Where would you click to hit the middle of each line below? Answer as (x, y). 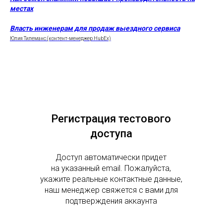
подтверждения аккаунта (111, 201)
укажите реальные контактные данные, (111, 179)
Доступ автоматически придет (111, 157)
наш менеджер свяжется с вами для (111, 190)
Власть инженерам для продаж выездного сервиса (95, 28)
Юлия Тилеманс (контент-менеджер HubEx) (60, 38)
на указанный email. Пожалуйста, (111, 168)
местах (22, 8)
